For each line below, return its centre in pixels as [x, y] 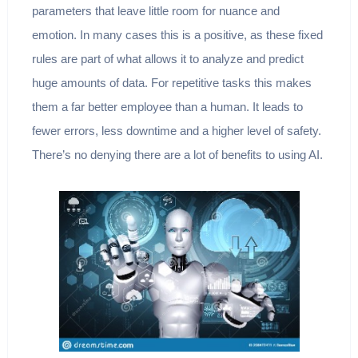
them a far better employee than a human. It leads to [167, 107]
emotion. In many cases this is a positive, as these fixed [177, 35]
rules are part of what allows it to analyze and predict [167, 59]
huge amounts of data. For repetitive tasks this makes [171, 83]
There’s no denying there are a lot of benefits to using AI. [177, 155]
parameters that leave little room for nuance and [155, 11]
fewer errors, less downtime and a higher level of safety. [176, 131]
